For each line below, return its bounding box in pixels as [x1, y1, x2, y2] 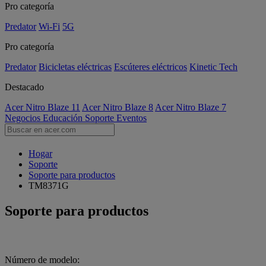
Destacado [5, 82, 44, 92]
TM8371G [28, 180, 69, 191]
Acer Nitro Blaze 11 [5, 102, 80, 112]
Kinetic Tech [189, 62, 237, 72]
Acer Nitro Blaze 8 [82, 102, 153, 112]
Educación [43, 113, 85, 123]
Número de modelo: [5, 254, 80, 265]
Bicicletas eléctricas [39, 62, 112, 72]
